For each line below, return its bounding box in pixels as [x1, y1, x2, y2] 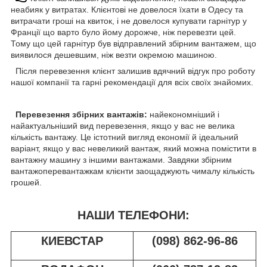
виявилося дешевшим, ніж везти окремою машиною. [11, 50, 219, 60]
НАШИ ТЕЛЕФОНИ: [77, 209, 190, 222]
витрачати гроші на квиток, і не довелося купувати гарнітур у [11, 16, 247, 26]
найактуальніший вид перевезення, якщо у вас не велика [11, 121, 235, 131]
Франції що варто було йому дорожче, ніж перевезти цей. [11, 27, 236, 38]
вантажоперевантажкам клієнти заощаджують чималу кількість [11, 166, 254, 176]
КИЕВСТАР [41, 234, 103, 248]
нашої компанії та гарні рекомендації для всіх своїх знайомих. [11, 77, 253, 88]
